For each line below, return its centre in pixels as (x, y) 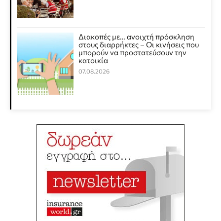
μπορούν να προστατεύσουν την (133, 53)
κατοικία (93, 60)
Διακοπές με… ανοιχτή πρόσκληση (137, 37)
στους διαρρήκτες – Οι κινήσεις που (139, 45)
